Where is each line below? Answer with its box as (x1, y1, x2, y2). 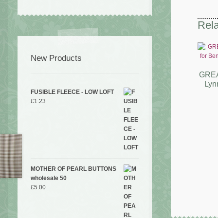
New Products (30, 53, 82, 63)
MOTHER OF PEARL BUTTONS (30, 165, 116, 172)
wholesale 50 (30, 174, 67, 182)
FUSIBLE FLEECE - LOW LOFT (30, 88, 114, 95)
